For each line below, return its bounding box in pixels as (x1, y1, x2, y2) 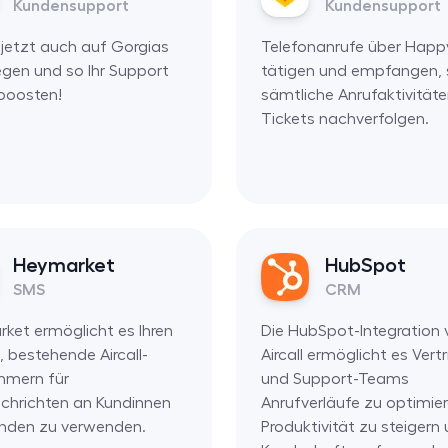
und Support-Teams (260, 370, 409, 387)
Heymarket (13, 254, 115, 275)
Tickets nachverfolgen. (260, 110, 429, 127)
